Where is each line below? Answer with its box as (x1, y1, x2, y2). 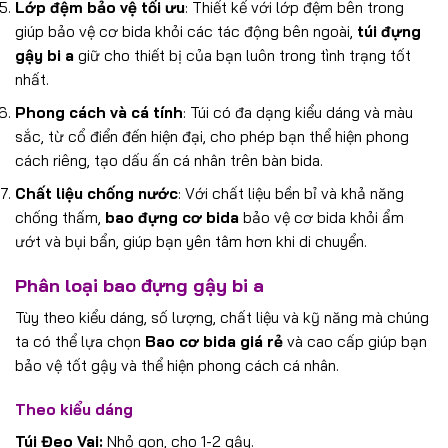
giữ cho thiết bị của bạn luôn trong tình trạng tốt (74, 45, 411, 65)
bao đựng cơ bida (105, 208, 239, 228)
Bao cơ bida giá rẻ (145, 332, 283, 352)
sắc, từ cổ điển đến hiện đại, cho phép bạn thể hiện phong (15, 126, 409, 146)
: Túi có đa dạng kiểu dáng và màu (183, 102, 413, 122)
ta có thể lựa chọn (15, 332, 145, 352)
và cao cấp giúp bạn (283, 332, 427, 352)
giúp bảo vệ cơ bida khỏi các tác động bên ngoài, (15, 21, 357, 41)
